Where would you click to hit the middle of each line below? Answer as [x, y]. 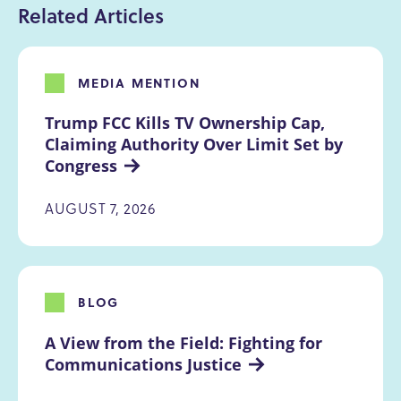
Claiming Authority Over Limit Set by [196, 145]
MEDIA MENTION [139, 83]
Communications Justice [143, 364]
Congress [81, 166]
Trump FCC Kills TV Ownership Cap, [187, 123]
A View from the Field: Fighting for [186, 342]
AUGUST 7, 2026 [100, 208]
